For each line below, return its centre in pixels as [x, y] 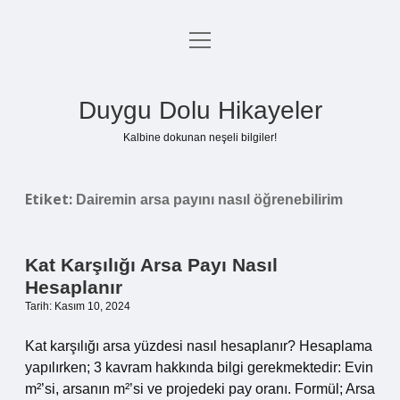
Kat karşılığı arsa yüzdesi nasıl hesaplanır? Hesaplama [199, 346]
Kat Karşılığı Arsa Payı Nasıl [151, 265]
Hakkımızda [200, 171]
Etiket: [50, 199]
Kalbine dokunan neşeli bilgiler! [200, 137]
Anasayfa [200, 42]
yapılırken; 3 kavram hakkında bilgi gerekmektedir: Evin [199, 367]
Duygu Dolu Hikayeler [200, 110]
